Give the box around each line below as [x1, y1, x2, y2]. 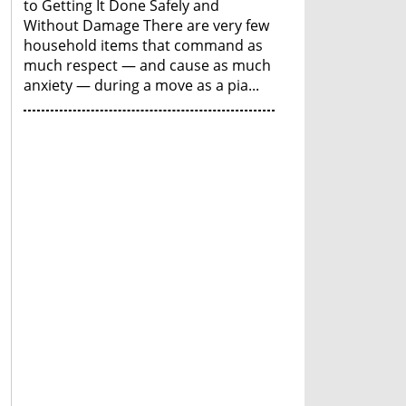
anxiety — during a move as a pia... [23, 74, 259, 95]
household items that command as [23, 34, 263, 55]
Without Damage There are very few [23, 14, 269, 35]
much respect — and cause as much [23, 54, 271, 75]
